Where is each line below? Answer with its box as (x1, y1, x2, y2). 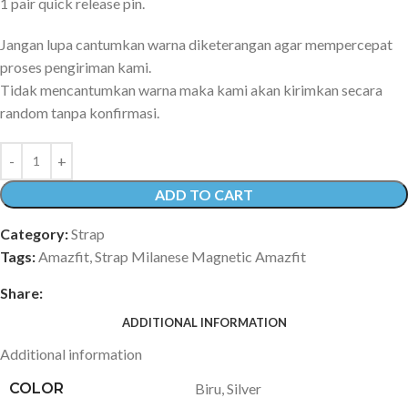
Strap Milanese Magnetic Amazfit (95, 247, 306, 265)
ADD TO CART (155, 185, 253, 203)
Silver (227, 379, 261, 397)
